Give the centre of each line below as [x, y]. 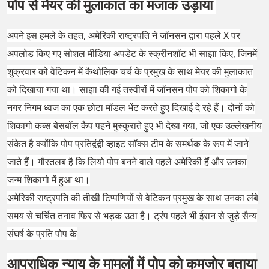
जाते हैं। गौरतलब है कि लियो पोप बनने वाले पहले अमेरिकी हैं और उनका [127, 162]
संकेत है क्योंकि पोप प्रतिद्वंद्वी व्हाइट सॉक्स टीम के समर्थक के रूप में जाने [128, 144]
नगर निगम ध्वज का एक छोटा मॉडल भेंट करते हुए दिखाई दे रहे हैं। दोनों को [131, 107]
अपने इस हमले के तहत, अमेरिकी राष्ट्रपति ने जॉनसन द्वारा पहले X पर [124, 35]
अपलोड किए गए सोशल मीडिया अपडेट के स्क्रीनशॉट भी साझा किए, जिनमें [132, 53]
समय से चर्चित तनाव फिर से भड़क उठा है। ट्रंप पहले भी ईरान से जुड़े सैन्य [132, 216]
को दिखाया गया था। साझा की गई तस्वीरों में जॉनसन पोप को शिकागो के [127, 89]
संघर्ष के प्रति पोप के [42, 234]
